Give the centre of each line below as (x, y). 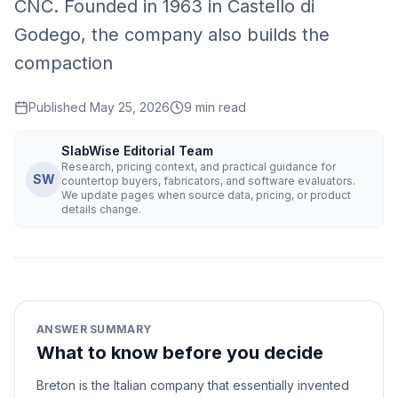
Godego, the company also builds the (172, 35)
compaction (64, 63)
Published (59, 107)
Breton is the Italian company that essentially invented (193, 385)
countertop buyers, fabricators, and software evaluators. (208, 181)
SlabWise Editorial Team (137, 151)
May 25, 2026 (130, 107)
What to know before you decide (180, 353)
